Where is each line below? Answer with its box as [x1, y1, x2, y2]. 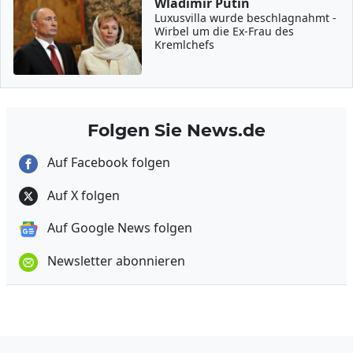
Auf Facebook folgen [44, 154, 170, 171]
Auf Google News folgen [44, 219, 192, 237]
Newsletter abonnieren [44, 252, 185, 270]
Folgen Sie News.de [87, 120, 266, 140]
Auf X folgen [44, 186, 120, 204]
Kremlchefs [154, 37, 215, 52]
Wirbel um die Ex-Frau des [154, 24, 295, 39]
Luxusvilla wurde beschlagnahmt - [154, 10, 337, 25]
